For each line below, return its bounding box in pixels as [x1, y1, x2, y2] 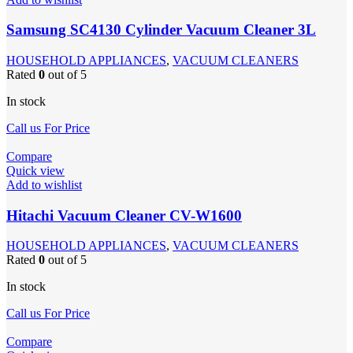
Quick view [6, 163, 65, 177]
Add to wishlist [6, 177, 82, 191]
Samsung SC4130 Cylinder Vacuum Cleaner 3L [6, 21, 316, 39]
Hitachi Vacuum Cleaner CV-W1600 [6, 206, 242, 224]
